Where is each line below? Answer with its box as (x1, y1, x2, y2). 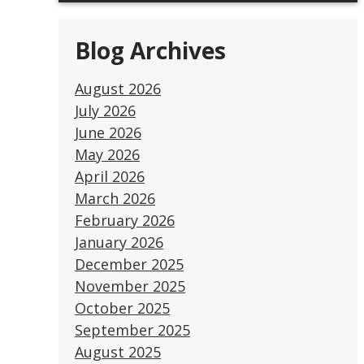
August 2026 (75, 78, 161, 98)
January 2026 (75, 232, 163, 252)
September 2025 (75, 319, 190, 340)
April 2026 (75, 166, 145, 186)
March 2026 (75, 188, 155, 208)
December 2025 (75, 253, 184, 274)
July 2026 (75, 100, 136, 120)
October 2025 (75, 297, 170, 318)
